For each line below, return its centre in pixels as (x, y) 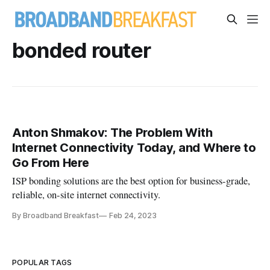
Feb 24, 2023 (133, 216)
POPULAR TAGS (42, 263)
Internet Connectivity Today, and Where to (134, 148)
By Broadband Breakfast (55, 216)
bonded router (82, 50)
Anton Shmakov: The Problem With (112, 133)
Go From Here (51, 163)
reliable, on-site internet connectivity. (86, 195)
